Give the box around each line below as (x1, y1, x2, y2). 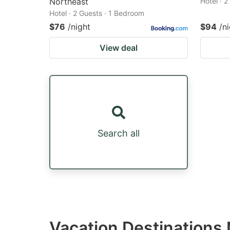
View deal (100, 42, 138, 53)
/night (68, 21, 90, 32)
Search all (98, 127, 140, 139)
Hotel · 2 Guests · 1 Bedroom (49, 8, 144, 17)
